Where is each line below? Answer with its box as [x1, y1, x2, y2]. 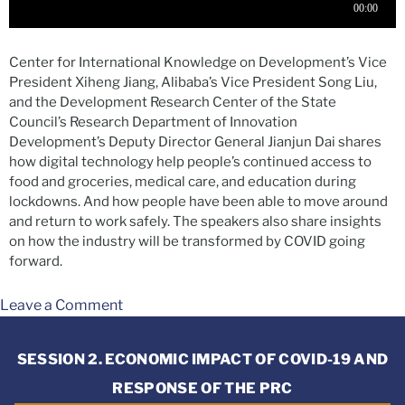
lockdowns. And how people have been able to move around [9, 193, 388, 210]
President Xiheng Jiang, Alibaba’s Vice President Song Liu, [9, 73, 377, 90]
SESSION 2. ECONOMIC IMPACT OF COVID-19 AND [16, 350, 389, 368]
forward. [9, 252, 62, 269]
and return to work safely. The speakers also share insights [9, 212, 381, 230]
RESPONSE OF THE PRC [112, 379, 293, 397]
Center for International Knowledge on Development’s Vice [9, 53, 387, 71]
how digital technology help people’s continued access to [9, 153, 372, 170]
